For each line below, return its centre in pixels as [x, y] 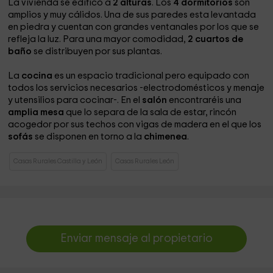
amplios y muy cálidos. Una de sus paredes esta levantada [132, 15]
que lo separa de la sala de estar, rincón [151, 112]
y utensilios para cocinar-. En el [75, 100]
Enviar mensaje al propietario [136, 239]
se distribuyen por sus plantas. [98, 51]
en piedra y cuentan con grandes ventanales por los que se [134, 27]
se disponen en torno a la [89, 137]
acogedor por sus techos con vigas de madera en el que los [135, 125]
